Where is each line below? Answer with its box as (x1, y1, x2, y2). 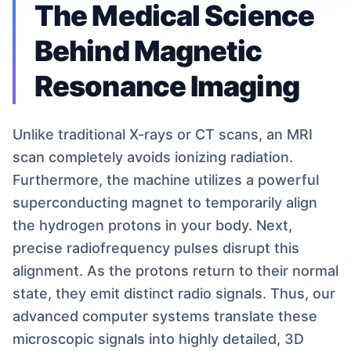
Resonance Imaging (34, 69, 299, 103)
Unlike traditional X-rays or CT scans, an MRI (13, 126, 313, 143)
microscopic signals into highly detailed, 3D (13, 331, 304, 347)
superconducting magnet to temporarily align (13, 194, 317, 211)
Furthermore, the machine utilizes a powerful (13, 172, 319, 188)
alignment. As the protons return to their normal (13, 262, 338, 279)
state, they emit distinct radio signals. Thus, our (13, 285, 335, 302)
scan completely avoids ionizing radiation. (13, 149, 293, 165)
